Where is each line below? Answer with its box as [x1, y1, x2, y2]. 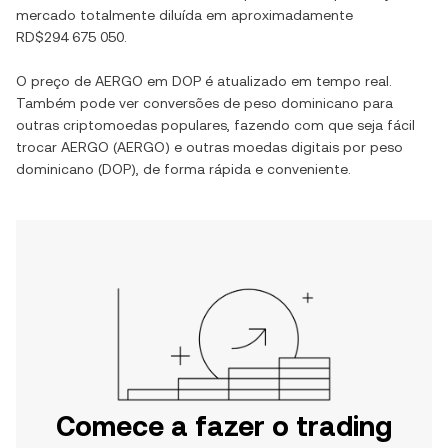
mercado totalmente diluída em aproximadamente [16, 7, 353, 23]
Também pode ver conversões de [16, 95, 244, 111]
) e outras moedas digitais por [165, 139, 370, 155]
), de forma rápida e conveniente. [131, 161, 351, 177]
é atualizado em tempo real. [201, 73, 392, 89]
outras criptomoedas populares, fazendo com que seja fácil [16, 117, 415, 133]
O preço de [16, 73, 95, 89]
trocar [16, 139, 61, 155]
